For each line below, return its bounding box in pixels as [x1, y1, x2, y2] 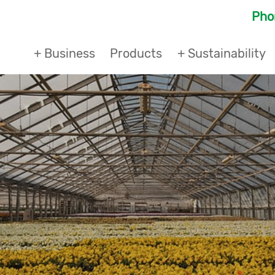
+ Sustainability [177, 46, 266, 61]
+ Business [33, 46, 95, 61]
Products [110, 46, 163, 61]
